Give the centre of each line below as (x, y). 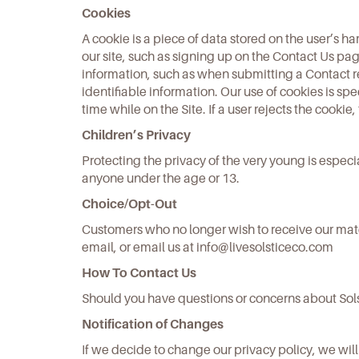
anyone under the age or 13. (161, 178)
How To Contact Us (139, 273)
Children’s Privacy (136, 135)
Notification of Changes (153, 324)
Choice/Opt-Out (129, 204)
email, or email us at (139, 247)
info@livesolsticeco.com (265, 247)
